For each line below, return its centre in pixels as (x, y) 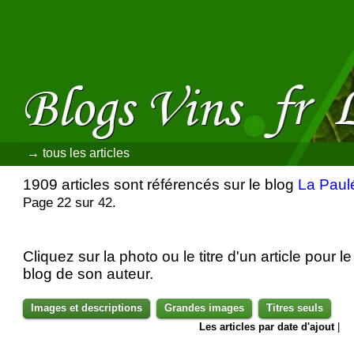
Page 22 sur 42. (70, 202)
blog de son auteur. (88, 274)
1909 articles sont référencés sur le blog (161, 184)
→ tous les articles (79, 153)
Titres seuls (295, 308)
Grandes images (205, 308)
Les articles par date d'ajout (267, 327)
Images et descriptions (87, 308)
